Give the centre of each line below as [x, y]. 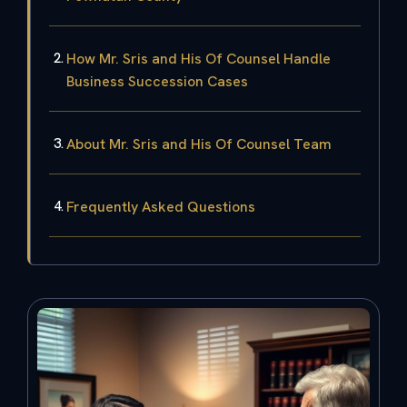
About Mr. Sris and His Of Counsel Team [199, 144]
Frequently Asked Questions [161, 206]
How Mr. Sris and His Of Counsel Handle [199, 58]
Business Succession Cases [157, 81]
